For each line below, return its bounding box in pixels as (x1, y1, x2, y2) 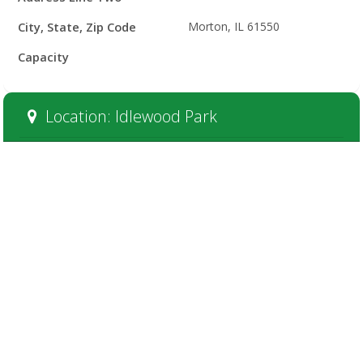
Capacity (18, 49, 69, 65)
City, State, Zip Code (18, 19, 136, 35)
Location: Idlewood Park (41, 105, 217, 127)
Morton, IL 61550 (188, 19, 280, 34)
